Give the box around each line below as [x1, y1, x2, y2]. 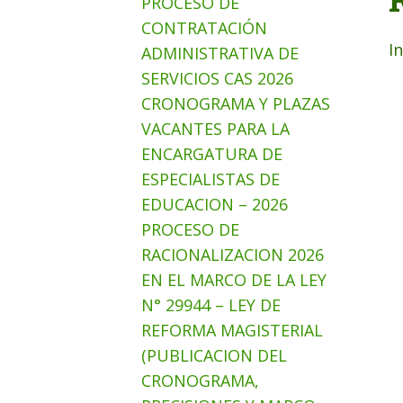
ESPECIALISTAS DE [141, 168, 280, 190]
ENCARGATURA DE [141, 143, 282, 165]
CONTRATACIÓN [141, 17, 267, 39]
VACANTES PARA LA [141, 118, 290, 139]
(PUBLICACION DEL [141, 345, 287, 366]
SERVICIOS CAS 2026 [141, 67, 293, 89]
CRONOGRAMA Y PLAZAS [141, 93, 330, 114]
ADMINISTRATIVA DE [141, 42, 299, 64]
